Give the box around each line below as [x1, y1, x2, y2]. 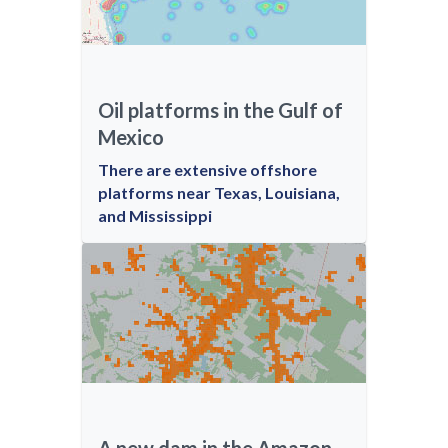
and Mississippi [98, 206, 212, 225]
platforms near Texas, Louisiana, [98, 183, 340, 202]
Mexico [98, 125, 164, 149]
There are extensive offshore [98, 160, 317, 179]
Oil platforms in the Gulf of [98, 98, 343, 122]
